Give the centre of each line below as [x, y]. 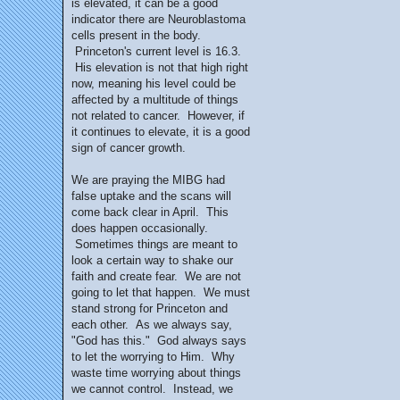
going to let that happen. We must [161, 292]
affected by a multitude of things [155, 100]
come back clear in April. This [150, 212]
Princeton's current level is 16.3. [156, 51]
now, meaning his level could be [154, 83]
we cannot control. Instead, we [152, 389]
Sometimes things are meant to [154, 244]
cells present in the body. [136, 35]
